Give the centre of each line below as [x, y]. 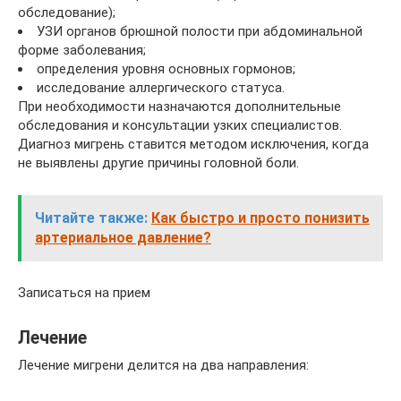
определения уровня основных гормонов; [166, 69]
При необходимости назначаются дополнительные [179, 107]
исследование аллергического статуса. [161, 88]
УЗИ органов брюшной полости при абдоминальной [200, 31]
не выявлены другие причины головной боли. [158, 163]
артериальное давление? [123, 238]
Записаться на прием [84, 293]
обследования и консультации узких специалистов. [180, 125]
